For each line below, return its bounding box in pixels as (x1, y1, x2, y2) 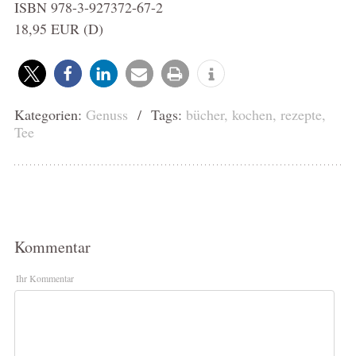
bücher (185, 104, 224, 124)
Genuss (85, 104, 128, 124)
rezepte (280, 104, 322, 124)
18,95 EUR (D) (14, 18, 103, 38)
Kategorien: (14, 104, 86, 124)
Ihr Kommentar (15, 271, 74, 284)
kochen (231, 104, 273, 124)
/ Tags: (127, 104, 186, 124)
